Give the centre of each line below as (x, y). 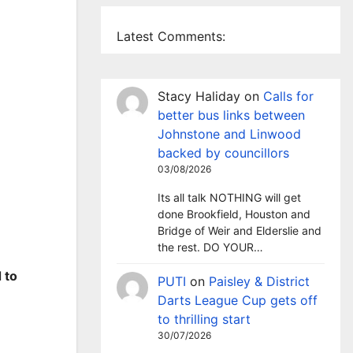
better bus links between (231, 115)
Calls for (288, 96)
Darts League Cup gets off (238, 300)
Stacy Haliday (199, 96)
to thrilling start (204, 319)
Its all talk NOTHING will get (229, 197)
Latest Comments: (171, 36)
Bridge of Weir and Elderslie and (240, 230)
